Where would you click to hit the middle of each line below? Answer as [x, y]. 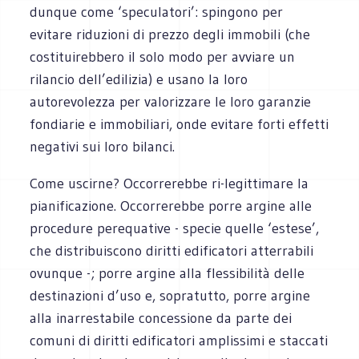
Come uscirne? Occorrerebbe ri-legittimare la [169, 183]
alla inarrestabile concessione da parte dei [161, 318]
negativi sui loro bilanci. [103, 146]
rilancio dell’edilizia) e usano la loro [139, 79]
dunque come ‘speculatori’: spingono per [157, 12]
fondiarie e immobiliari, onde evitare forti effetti [179, 124]
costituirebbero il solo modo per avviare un [163, 56]
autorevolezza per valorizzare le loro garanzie [171, 101]
